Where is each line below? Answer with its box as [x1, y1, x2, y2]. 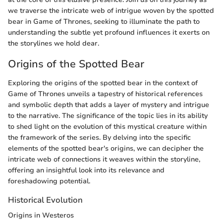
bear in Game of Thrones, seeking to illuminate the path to [8, 17, 200, 27]
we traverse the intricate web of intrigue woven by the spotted [8, 6, 214, 16]
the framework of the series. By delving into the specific [8, 132, 191, 142]
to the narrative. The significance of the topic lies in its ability [8, 111, 208, 120]
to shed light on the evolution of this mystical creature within [8, 121, 207, 131]
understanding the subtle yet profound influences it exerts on [8, 28, 210, 38]
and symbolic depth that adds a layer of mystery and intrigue [8, 100, 209, 110]
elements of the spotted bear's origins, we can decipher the [8, 143, 204, 153]
